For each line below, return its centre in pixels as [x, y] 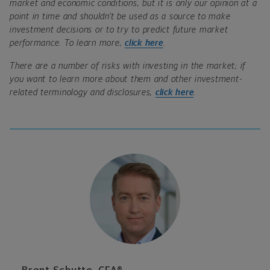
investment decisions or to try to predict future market [119, 30]
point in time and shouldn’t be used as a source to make [120, 16]
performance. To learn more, [67, 43]
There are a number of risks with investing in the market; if [127, 66]
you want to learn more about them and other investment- [126, 79]
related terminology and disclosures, [83, 92]
